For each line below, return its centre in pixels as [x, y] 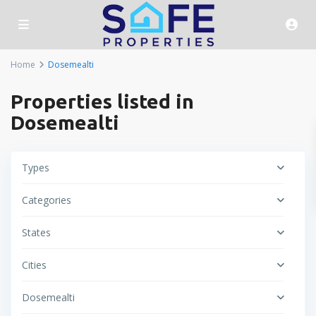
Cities [35, 265]
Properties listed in [103, 102]
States [37, 233]
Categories [47, 200]
